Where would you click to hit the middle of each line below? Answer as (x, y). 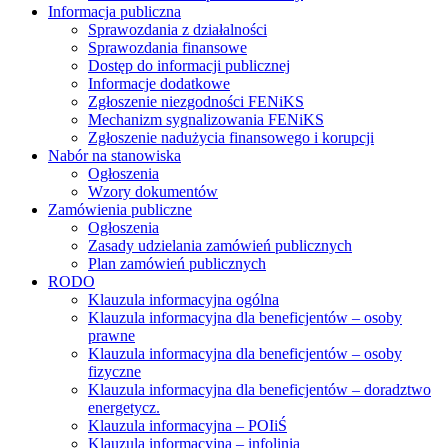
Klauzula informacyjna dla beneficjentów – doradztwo (259, 389)
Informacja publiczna (114, 11)
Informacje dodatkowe (159, 83)
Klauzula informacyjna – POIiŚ (187, 425)
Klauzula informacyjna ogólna (183, 299)
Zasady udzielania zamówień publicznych (220, 245)
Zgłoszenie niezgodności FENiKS (196, 101)
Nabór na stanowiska (114, 155)
